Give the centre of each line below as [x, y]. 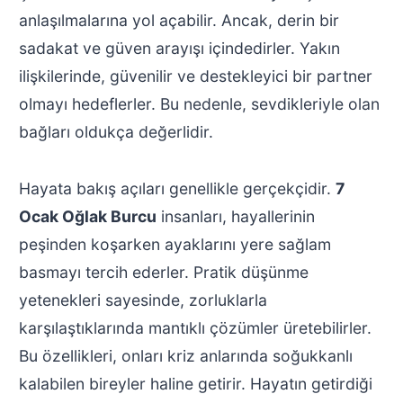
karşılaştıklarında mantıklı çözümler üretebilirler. [195, 328]
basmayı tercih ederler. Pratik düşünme [163, 273]
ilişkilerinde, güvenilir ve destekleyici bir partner [195, 76]
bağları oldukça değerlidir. [116, 132]
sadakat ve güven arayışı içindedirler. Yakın [179, 49]
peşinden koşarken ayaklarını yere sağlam [175, 245]
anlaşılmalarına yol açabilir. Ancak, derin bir [179, 21]
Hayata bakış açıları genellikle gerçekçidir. [177, 189]
